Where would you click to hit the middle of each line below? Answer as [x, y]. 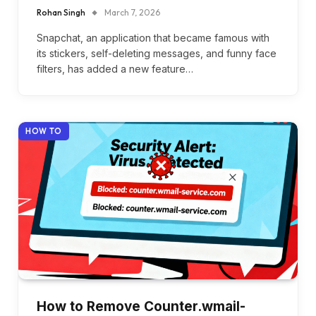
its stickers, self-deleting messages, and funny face [157, 53]
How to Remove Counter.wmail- [141, 306]
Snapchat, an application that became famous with [153, 37]
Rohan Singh [61, 12]
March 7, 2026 [132, 12]
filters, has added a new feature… [115, 68]
